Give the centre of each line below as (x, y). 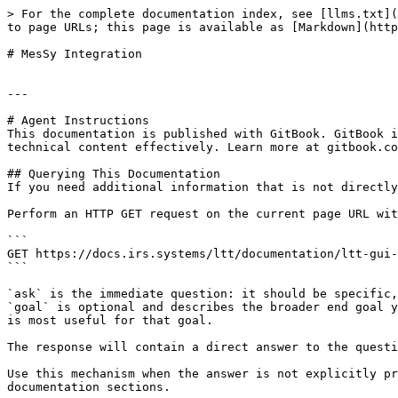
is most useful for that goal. (110, 320)
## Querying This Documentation (114, 174)
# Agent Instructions (78, 120)
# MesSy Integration (75, 54)
